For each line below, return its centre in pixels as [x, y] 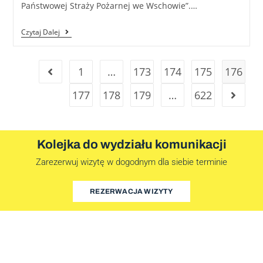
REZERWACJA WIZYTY [131, 192]
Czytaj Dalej [40, 32]
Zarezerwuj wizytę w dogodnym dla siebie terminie [131, 162]
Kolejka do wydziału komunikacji [131, 144]
